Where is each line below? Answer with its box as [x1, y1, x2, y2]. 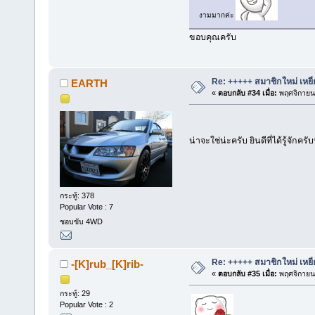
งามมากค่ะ [198, 11, 236, 20]
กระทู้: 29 [59, 289, 90, 298]
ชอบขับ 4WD [59, 217, 103, 226]
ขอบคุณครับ [188, 32, 236, 43]
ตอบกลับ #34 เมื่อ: [217, 89, 277, 98]
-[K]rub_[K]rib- [71, 258, 144, 271]
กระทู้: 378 [59, 191, 94, 200]
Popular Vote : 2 [59, 300, 113, 309]
